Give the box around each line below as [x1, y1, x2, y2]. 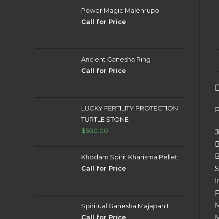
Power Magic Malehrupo [81, 6, 159, 14]
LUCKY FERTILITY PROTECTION [81, 104, 178, 112]
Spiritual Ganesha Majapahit [81, 202, 169, 210]
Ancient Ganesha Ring [81, 55, 151, 63]
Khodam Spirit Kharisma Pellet [81, 153, 177, 161]
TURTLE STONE [81, 115, 129, 123]
